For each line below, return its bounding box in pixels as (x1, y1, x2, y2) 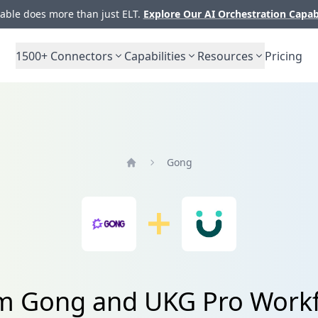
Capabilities (124, 48, 186, 64)
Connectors (48, 48, 113, 64)
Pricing (265, 48, 302, 64)
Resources (197, 48, 253, 64)
